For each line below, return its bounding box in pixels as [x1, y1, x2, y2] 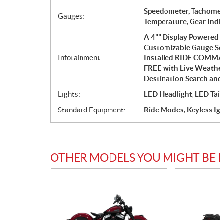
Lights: [58, 89, 80, 98]
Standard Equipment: [58, 105, 126, 114]
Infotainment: [58, 53, 102, 62]
